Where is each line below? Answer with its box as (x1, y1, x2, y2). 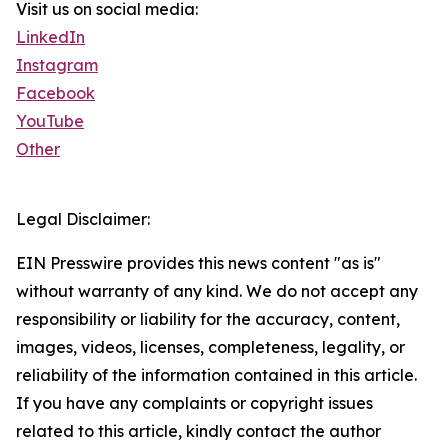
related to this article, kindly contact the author (16, 421, 381, 442)
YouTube (16, 111, 84, 132)
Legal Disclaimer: (16, 209, 150, 230)
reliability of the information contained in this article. (16, 365, 417, 386)
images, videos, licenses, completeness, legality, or (16, 337, 405, 358)
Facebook (16, 83, 95, 104)
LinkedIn (16, 27, 85, 48)
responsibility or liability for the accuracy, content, (16, 309, 400, 330)
